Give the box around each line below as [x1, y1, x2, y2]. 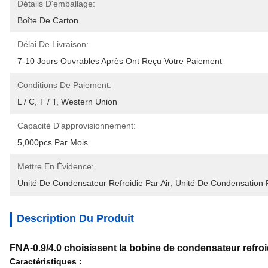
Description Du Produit [17, 212, 134, 224]
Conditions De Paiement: [17, 80, 111, 90]
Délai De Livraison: [17, 39, 89, 49]
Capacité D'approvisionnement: [17, 121, 136, 130]
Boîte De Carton [17, 16, 78, 25]
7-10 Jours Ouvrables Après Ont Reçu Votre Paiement [17, 56, 222, 66]
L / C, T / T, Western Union [17, 97, 117, 106]
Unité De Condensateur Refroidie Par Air [17, 178, 170, 188]
